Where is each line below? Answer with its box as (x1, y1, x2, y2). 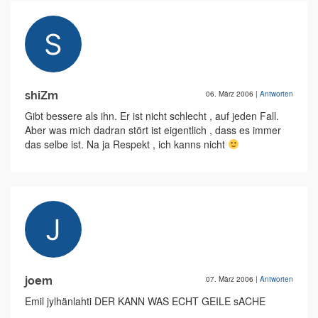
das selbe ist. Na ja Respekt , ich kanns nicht (25, 137, 228, 151)
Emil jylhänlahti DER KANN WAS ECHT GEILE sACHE (25, 294, 265, 308)
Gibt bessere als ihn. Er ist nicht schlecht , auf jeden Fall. (25, 109, 279, 123)
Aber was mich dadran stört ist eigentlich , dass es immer (25, 123, 281, 137)
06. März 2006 (206, 89, 256, 99)
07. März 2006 (206, 274, 256, 284)
